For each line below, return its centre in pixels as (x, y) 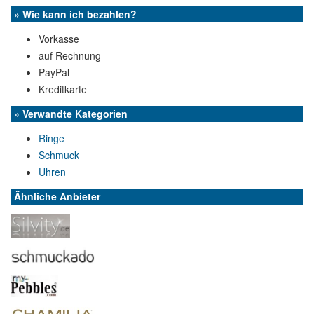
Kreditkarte (63, 89)
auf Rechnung (70, 55)
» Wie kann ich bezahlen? (75, 14)
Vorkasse (59, 39)
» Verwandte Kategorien (71, 114)
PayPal (54, 72)
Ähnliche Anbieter (57, 196)
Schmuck (59, 155)
